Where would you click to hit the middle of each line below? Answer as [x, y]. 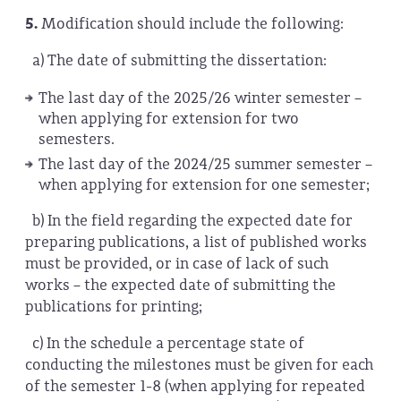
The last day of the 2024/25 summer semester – [205, 164]
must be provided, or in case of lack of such [177, 263]
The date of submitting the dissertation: [189, 61]
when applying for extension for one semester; [205, 184]
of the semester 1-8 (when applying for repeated [195, 387]
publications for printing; [117, 306]
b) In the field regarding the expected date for [189, 220]
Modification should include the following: [192, 23]
